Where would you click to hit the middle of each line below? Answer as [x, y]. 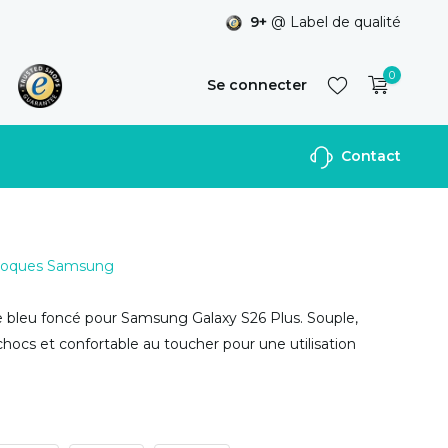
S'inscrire [326, 164]
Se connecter [256, 85]
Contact [369, 156]
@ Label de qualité [334, 22]
